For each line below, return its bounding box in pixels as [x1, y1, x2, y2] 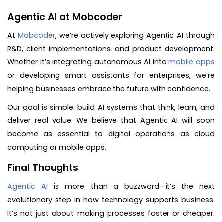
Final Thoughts [7, 161, 78, 175]
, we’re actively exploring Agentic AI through [55, 30, 215, 41]
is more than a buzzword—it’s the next [48, 181, 215, 191]
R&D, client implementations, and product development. [7, 44, 215, 54]
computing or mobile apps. [7, 142, 106, 153]
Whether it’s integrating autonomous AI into [7, 57, 169, 67]
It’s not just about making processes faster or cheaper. [7, 208, 215, 218]
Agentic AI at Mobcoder [7, 10, 122, 24]
